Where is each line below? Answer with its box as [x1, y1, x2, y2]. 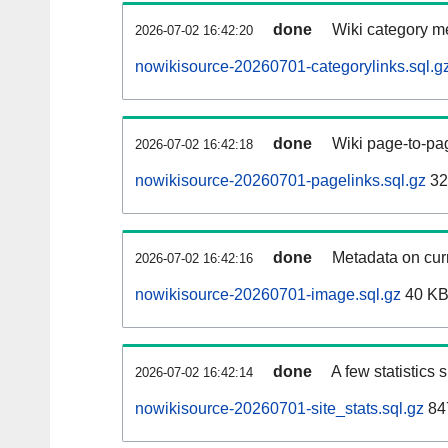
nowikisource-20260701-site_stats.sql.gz [135, 400, 424, 418]
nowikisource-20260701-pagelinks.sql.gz [135, 172, 426, 190]
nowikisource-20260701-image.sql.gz [135, 286, 401, 304]
